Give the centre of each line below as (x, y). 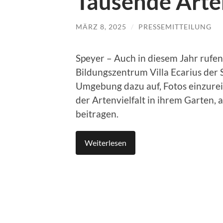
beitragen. (97, 113)
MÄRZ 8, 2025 (101, 27)
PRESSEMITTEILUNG (175, 27)
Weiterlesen (106, 142)
